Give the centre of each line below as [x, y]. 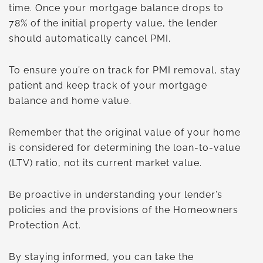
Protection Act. [46, 225]
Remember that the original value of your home [125, 132]
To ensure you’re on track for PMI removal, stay [125, 70]
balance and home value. [72, 100]
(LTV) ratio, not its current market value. [107, 163]
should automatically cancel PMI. [90, 38]
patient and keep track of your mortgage [108, 85]
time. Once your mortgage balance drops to [116, 8]
